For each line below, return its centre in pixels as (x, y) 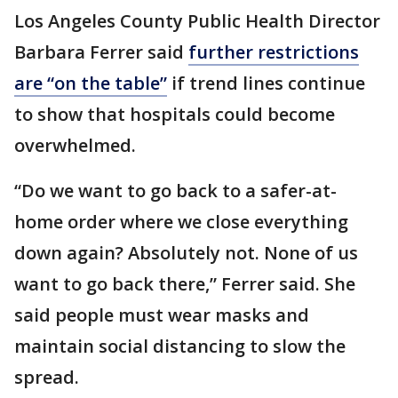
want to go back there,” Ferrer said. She (185, 284)
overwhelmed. (75, 146)
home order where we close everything (181, 222)
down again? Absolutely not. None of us (186, 253)
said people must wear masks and (162, 315)
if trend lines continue (266, 84)
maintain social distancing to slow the (180, 346)
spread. (47, 378)
